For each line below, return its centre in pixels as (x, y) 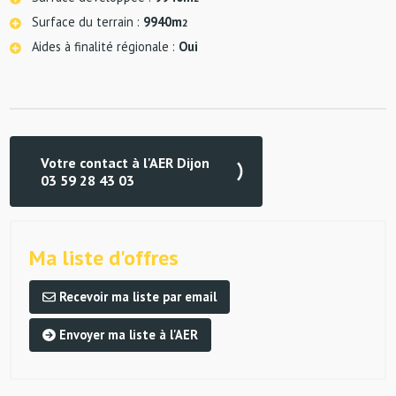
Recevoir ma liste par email (136, 297)
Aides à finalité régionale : (106, 47)
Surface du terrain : (88, 22)
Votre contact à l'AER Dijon (126, 163)
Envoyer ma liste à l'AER (126, 335)
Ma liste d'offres (104, 258)
